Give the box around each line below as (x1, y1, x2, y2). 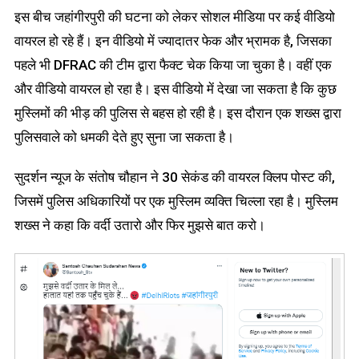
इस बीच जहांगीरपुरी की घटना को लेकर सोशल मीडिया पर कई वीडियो (14, 9, 335, 26)
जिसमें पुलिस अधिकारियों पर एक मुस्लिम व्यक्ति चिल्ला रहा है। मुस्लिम (14, 193, 338, 210)
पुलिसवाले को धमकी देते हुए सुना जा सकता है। (14, 129, 234, 146)
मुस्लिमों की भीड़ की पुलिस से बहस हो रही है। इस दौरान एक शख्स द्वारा (14, 105, 341, 122)
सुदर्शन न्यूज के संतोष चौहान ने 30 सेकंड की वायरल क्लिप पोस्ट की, (14, 169, 335, 186)
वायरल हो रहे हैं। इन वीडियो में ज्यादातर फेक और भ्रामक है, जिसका (14, 33, 332, 50)
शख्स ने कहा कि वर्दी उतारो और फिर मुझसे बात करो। (14, 217, 265, 234)
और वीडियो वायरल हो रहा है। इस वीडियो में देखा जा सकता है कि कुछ (14, 81, 337, 98)
